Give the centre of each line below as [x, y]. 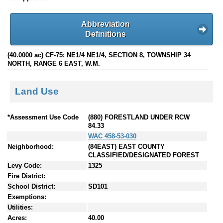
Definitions [106, 34]
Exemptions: [27, 197]
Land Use [37, 91]
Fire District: [26, 176]
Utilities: [20, 208]
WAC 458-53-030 [112, 136]
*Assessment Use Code [43, 117]
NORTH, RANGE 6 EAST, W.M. [54, 63]
